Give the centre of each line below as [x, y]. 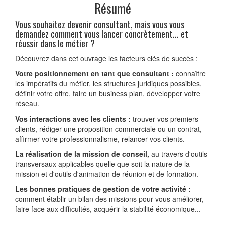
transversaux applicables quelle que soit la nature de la [102, 164]
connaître [191, 74]
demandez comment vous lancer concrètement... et [102, 34]
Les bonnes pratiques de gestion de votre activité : [103, 189]
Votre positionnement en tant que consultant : [95, 74]
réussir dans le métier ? [55, 43]
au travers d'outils [179, 154]
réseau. [27, 104]
